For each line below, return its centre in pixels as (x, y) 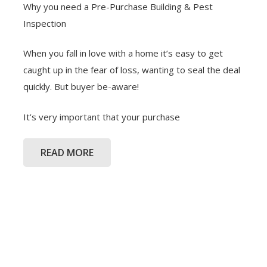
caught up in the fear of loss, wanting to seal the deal (132, 70)
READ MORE (67, 152)
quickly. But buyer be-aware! (81, 87)
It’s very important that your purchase (102, 117)
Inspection (45, 23)
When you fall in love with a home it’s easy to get (123, 53)
